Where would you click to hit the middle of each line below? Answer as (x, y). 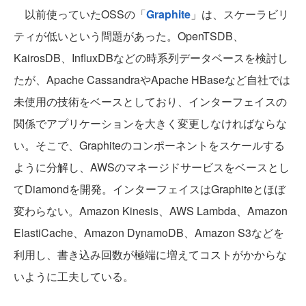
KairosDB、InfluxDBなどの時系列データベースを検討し (151, 58)
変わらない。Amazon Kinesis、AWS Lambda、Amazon (151, 211)
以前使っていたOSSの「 (80, 14)
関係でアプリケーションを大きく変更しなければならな (150, 124)
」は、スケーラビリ (240, 14)
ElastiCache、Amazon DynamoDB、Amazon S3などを (149, 233)
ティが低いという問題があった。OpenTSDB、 (129, 36)
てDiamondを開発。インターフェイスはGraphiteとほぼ (150, 189)
